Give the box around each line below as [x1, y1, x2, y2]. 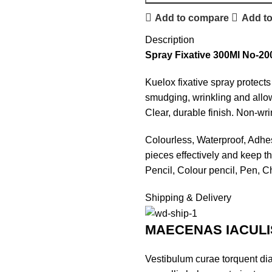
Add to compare [155, 12, 229, 23]
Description [145, 35, 194, 45]
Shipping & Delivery [145, 192, 231, 203]
